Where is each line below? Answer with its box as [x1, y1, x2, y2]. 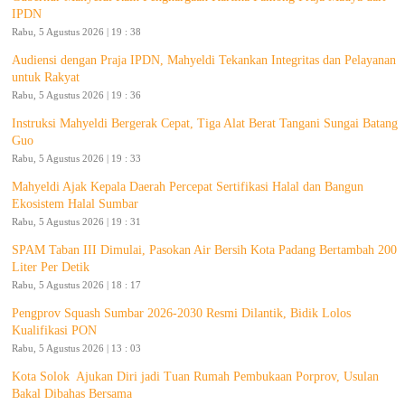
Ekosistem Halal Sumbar [12, 196, 138, 211]
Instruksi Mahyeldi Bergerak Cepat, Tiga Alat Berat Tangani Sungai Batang [12, 116, 398, 130]
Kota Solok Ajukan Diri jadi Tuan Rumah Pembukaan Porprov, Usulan [12, 369, 379, 383]
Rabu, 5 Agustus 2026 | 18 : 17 [12, 278, 141, 290]
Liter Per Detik [12, 259, 89, 274]
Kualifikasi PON [12, 323, 97, 337]
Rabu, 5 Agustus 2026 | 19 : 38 [12, 25, 141, 37]
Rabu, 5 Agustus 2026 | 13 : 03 [12, 342, 141, 353]
